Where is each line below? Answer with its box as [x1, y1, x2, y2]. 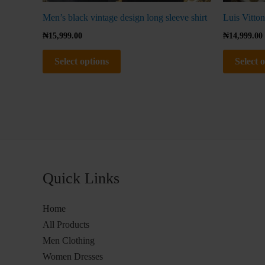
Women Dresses [43, 251, 103, 262]
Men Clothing [43, 235, 95, 246]
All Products [43, 219, 89, 230]
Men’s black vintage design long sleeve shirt [43, 12, 207, 22]
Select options [54, 56, 109, 66]
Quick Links [43, 169, 119, 187]
